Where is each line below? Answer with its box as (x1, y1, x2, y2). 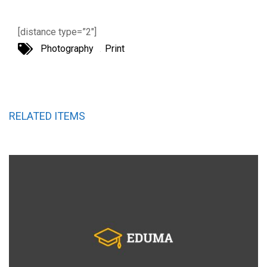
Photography (41, 43, 94, 55)
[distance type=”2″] (18, 26, 97, 38)
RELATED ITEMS (9, 110, 85, 123)
